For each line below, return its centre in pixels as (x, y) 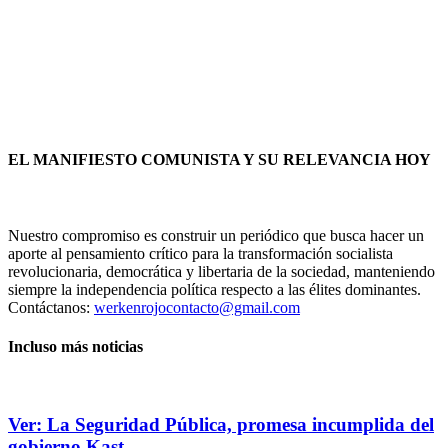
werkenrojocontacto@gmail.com (197, 307)
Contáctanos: (51, 307)
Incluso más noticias (75, 347)
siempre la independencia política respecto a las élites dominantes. (214, 289)
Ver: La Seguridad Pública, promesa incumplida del (221, 424)
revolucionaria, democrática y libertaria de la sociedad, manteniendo (221, 271)
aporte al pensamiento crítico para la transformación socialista (200, 253)
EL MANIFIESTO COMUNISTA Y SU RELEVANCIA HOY (219, 160)
